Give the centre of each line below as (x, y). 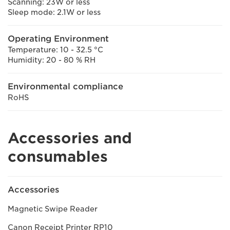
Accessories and (70, 138)
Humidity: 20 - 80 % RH (52, 60)
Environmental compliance (65, 86)
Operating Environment (58, 39)
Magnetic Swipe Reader (53, 209)
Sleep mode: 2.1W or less (54, 12)
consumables (58, 156)
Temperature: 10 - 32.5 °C (55, 50)
